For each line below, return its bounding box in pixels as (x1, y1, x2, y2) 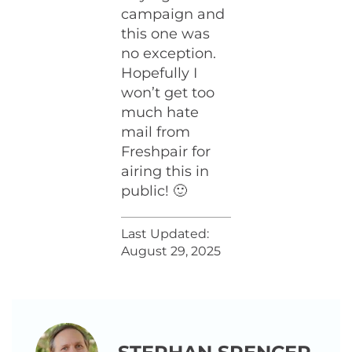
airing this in (121, 163, 210, 180)
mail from (121, 123, 191, 141)
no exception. (121, 45, 217, 62)
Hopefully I (121, 64, 198, 82)
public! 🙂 (121, 182, 188, 200)
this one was (121, 25, 211, 42)
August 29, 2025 (121, 244, 222, 258)
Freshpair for (121, 143, 211, 160)
